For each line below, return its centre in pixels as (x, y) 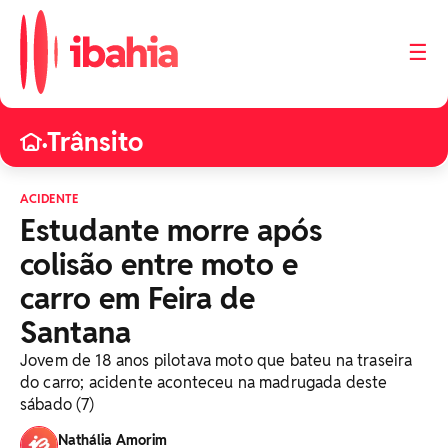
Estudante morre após (171, 230)
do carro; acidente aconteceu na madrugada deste (204, 382)
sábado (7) (57, 404)
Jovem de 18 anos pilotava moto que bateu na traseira (216, 360)
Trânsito (95, 142)
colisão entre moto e (159, 264)
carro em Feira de (137, 298)
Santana (75, 332)
